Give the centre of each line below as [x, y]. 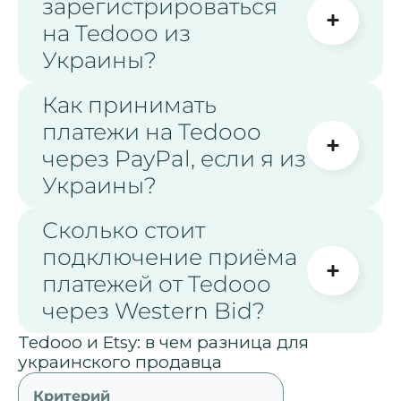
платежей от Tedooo [157, 284]
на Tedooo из [116, 34]
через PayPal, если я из [174, 159]
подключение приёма [170, 257]
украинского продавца [120, 363]
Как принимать [129, 105]
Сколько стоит [124, 230]
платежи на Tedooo [152, 132]
